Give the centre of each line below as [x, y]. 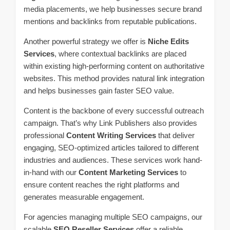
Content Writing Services [111, 135]
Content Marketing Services [128, 172]
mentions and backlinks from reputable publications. [110, 21]
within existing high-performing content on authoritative [114, 66]
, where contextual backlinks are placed [120, 54]
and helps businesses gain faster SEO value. [99, 91]
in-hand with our [51, 172]
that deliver [175, 135]
